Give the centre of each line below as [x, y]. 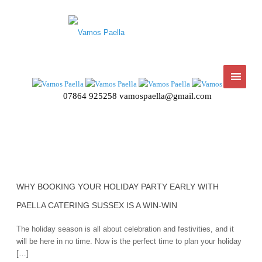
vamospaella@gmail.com [166, 96]
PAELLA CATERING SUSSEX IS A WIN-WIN [96, 205]
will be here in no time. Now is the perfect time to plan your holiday [129, 241]
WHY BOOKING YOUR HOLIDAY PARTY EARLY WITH [117, 187]
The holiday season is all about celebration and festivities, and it [125, 229]
